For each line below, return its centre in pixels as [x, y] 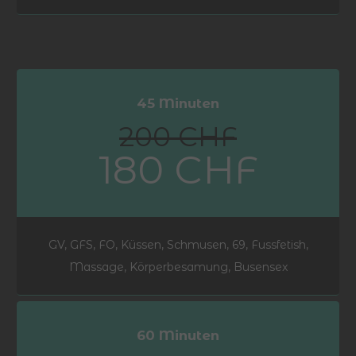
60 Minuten [178, 336]
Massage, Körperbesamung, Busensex [178, 267]
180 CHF [178, 170]
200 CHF [178, 137]
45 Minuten [178, 104]
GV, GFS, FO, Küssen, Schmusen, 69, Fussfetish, [178, 245]
